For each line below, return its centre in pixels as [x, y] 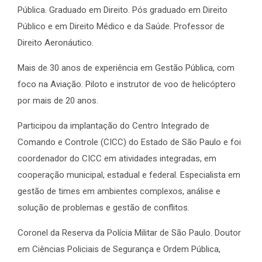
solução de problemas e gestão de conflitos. [104, 208]
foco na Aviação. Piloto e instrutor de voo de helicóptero [127, 85]
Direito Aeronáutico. [56, 43]
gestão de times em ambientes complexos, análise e [119, 192]
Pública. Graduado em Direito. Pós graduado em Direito [123, 10]
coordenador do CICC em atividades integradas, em [117, 159]
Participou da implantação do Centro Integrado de [113, 126]
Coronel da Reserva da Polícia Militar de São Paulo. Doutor [129, 233]
